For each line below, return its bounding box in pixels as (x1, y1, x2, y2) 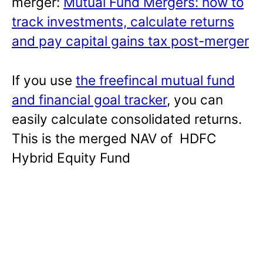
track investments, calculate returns (12, 13, 234, 29)
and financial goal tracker (12, 91, 167, 107)
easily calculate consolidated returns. (12, 110, 242, 127)
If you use (12, 72, 76, 88)
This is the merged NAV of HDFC (12, 130, 216, 146)
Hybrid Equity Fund (12, 149, 130, 166)
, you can (167, 91, 223, 107)
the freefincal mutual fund (76, 72, 235, 88)
